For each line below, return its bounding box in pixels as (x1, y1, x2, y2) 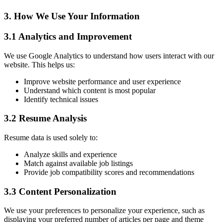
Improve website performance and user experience (24, 77, 181, 86)
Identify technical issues (24, 95, 98, 104)
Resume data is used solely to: (4, 133, 98, 142)
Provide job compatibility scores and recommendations (24, 167, 194, 176)
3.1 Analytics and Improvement (4, 31, 132, 42)
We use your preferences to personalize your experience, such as (4, 206, 205, 215)
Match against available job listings (24, 159, 133, 167)
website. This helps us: (4, 60, 75, 69)
